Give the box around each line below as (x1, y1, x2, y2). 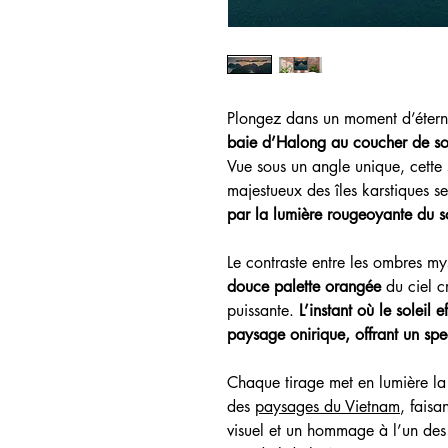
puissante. (227, 300, 294, 321)
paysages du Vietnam (255, 396, 400, 417)
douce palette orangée (227, 276, 386, 297)
